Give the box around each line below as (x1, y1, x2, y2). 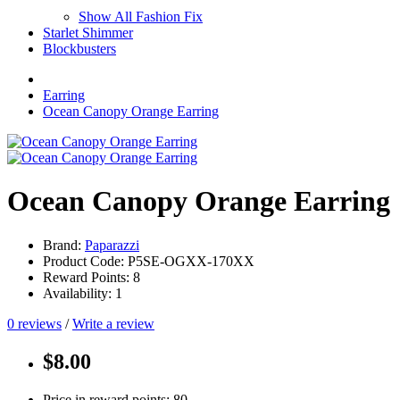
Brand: (43, 237, 85, 253)
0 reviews (7, 315, 62, 331)
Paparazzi (85, 237, 139, 253)
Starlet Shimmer (43, 25, 133, 40)
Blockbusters (43, 41, 116, 56)
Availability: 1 (43, 285, 122, 301)
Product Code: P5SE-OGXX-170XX (43, 253, 254, 269)
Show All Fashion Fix (79, 9, 203, 24)
